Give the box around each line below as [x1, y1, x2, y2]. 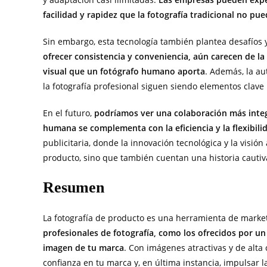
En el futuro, [43, 107, 94, 119]
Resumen [43, 179, 104, 197]
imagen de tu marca [43, 242, 124, 254]
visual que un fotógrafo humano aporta [43, 66, 205, 77]
